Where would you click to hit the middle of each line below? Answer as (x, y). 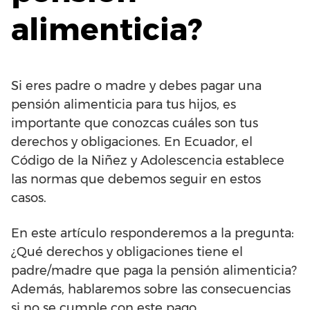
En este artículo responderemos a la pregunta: (153, 233)
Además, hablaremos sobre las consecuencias (151, 289)
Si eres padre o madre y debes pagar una (136, 85)
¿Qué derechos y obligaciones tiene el (127, 252)
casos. (29, 198)
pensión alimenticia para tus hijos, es (124, 104)
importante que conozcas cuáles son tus (135, 123)
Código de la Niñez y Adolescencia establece (148, 160)
